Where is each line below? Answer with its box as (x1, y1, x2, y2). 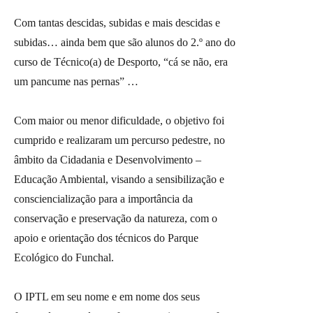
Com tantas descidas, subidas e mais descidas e (14, 17, 220, 29)
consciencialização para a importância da (14, 193, 193, 205)
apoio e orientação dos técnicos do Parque (14, 232, 198, 245)
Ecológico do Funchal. (14, 252, 114, 264)
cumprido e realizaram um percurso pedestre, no (14, 134, 225, 147)
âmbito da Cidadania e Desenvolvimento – (14, 154, 201, 166)
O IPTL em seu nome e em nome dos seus (14, 291, 200, 303)
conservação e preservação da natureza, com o (14, 212, 217, 225)
